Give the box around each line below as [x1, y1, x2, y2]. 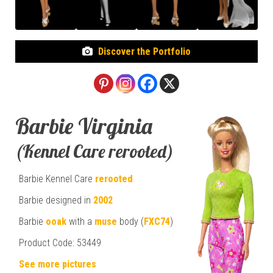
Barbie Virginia [15, 112, 152, 140]
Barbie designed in [19, 194, 93, 206]
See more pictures [19, 258, 96, 270]
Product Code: [19, 236, 74, 249]
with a [66, 215, 94, 227]
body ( [117, 215, 144, 227]
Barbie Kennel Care [19, 172, 95, 185]
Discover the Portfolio [98, 45, 191, 57]
